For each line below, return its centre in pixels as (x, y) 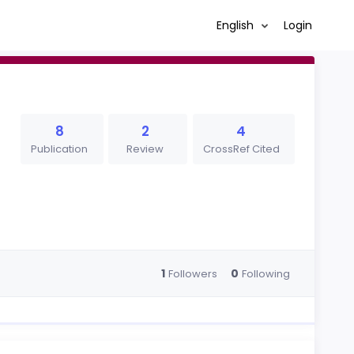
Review (145, 149)
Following (265, 273)
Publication (59, 149)
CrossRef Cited (241, 149)
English (236, 25)
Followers (192, 273)
